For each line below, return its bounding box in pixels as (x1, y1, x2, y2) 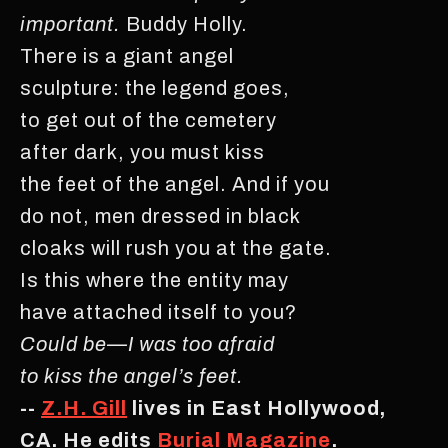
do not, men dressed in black (20, 204, 301, 227)
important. (20, 12, 121, 35)
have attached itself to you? (20, 300, 297, 323)
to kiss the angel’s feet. (20, 364, 244, 387)
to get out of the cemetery (20, 108, 277, 131)
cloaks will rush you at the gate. (20, 236, 332, 259)
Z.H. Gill (41, 396, 127, 419)
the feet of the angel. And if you (20, 172, 330, 195)
